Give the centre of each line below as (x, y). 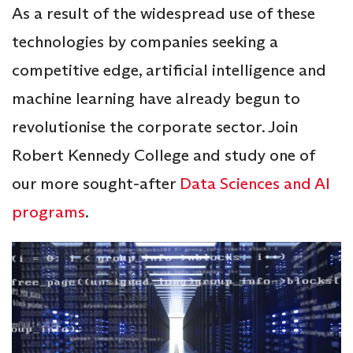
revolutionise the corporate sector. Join (155, 126)
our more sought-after (96, 183)
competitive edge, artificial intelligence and (169, 70)
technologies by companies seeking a (145, 41)
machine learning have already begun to (156, 98)
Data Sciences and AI (255, 183)
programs (48, 212)
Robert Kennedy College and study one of (163, 155)
